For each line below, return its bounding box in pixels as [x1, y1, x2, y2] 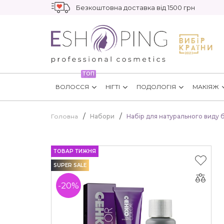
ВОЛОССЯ [55, 82, 89, 90]
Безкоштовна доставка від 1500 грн [76, 3, 195, 11]
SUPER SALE [53, 161, 86, 168]
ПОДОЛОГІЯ [136, 82, 176, 90]
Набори [90, 112, 114, 120]
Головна [51, 112, 78, 120]
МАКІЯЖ [192, 82, 219, 90]
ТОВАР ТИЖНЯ [53, 147, 96, 154]
